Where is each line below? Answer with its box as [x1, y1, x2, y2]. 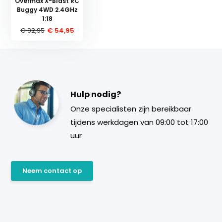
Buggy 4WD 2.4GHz [16, 5, 78, 14]
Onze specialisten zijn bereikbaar [70, 103, 192, 114]
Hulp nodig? [70, 88, 121, 100]
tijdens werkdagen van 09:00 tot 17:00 [70, 116, 209, 127]
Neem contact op [22, 166, 82, 175]
